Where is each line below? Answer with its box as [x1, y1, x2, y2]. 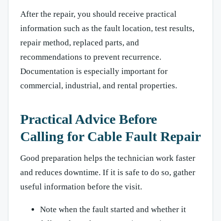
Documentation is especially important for [20, 66, 168, 76]
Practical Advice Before [20, 111, 157, 127]
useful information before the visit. [20, 182, 142, 191]
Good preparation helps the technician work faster [20, 153, 195, 163]
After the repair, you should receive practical [20, 9, 177, 19]
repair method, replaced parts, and [20, 37, 139, 47]
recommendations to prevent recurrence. [20, 52, 161, 62]
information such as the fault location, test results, [20, 23, 194, 33]
